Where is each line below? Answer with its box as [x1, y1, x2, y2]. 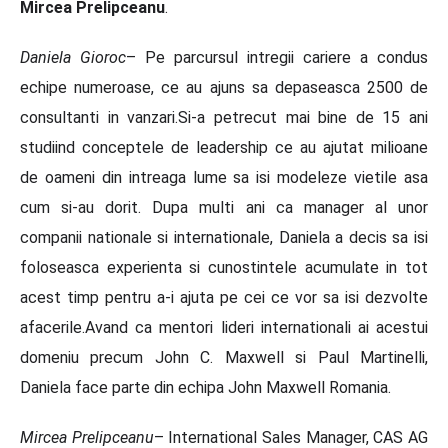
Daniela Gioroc [20, 47, 126, 67]
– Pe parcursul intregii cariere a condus [126, 47, 428, 67]
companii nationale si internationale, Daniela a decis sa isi [20, 227, 428, 247]
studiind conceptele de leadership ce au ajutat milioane [20, 137, 428, 157]
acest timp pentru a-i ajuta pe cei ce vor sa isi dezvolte [20, 287, 428, 307]
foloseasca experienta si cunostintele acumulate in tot [20, 257, 428, 277]
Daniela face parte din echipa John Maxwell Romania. [20, 377, 391, 397]
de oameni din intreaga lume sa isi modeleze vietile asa [20, 167, 428, 187]
